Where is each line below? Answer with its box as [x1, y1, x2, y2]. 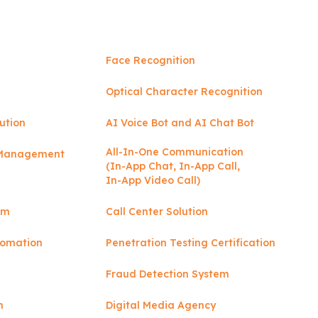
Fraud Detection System [106, 268, 229, 280]
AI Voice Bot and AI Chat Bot [106, 116, 254, 129]
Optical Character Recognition [106, 85, 263, 98]
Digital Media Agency [106, 299, 216, 312]
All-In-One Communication [106, 146, 243, 158]
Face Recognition [106, 54, 195, 67]
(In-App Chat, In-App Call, [106, 160, 240, 172]
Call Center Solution [106, 205, 208, 218]
